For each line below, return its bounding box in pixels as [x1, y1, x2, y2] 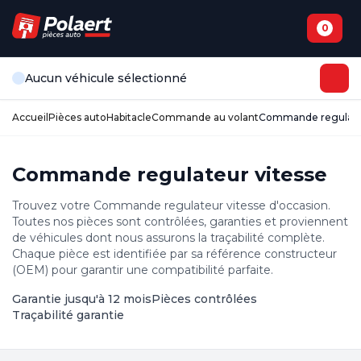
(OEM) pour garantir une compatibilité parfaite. [12, 263, 273, 277]
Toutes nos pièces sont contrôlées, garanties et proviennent [12, 214, 348, 229]
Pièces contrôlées [151, 292, 257, 306]
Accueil [12, 111, 48, 123]
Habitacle [106, 111, 151, 123]
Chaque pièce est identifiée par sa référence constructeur [12, 247, 337, 261]
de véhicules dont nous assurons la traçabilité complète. [12, 230, 325, 245]
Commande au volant [151, 111, 259, 123]
